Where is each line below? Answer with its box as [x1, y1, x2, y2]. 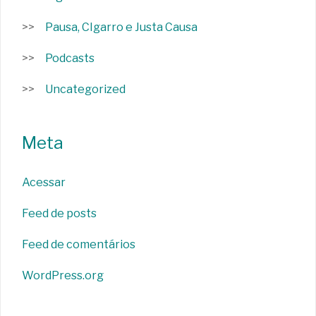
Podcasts [45, 51, 95, 66]
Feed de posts [22, 207, 97, 221]
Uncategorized [45, 83, 126, 97]
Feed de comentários [22, 238, 135, 252]
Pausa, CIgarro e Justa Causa [45, 20, 197, 35]
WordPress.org [22, 269, 104, 283]
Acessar [22, 176, 66, 190]
